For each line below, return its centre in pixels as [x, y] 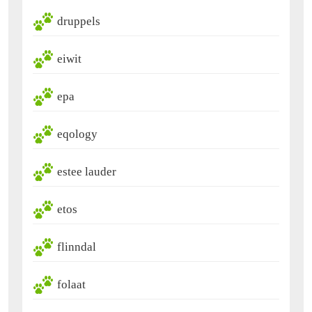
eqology [77, 134]
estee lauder [87, 172]
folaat [71, 285]
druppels [79, 22]
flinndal [77, 247]
